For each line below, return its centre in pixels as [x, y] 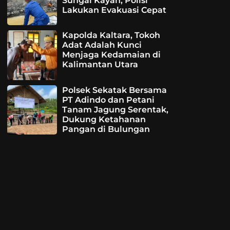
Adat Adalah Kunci [102, 45]
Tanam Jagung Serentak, [115, 109]
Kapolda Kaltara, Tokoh [111, 35]
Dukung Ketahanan [104, 119]
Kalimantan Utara [100, 65]
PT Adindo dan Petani [108, 100]
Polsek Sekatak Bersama [114, 90]
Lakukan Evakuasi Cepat [114, 10]
